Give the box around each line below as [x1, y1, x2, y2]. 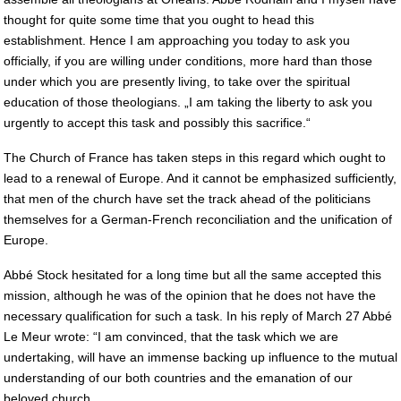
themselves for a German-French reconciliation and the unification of [4, 212, 392, 226]
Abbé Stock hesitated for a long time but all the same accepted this [4, 268, 381, 282]
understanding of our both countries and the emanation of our [4, 371, 353, 385]
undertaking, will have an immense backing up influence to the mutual [4, 350, 397, 364]
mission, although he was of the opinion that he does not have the [4, 288, 376, 303]
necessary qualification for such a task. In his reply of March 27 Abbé [4, 309, 392, 323]
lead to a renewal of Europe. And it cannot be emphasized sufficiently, [4, 171, 397, 185]
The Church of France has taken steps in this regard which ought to [4, 150, 386, 165]
